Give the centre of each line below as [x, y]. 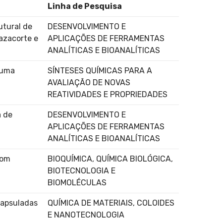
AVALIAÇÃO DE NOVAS [89, 82]
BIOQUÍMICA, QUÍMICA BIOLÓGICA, [110, 159]
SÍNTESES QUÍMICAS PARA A [100, 70]
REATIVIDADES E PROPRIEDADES [108, 94]
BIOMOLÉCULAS [77, 182]
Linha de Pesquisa [85, 6]
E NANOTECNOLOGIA [86, 215]
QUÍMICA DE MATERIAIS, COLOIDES [111, 203]
